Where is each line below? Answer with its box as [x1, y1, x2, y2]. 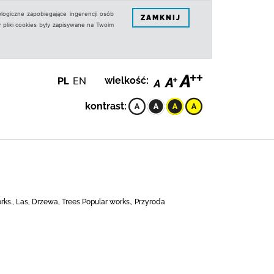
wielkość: [105, 75, 149, 86]
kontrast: [85, 100, 127, 112]
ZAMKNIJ [141, 13, 181, 22]
